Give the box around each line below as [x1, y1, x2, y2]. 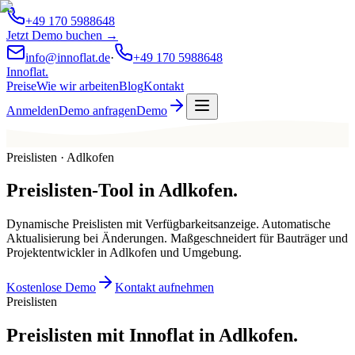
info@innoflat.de [25, 51, 110, 64]
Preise [6, 79, 36, 93]
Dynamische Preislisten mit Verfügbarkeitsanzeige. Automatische [6, 217, 330, 231]
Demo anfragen [59, 104, 136, 117]
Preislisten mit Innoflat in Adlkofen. [6, 325, 298, 346]
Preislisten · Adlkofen [6, 150, 114, 164]
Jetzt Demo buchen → [6, 29, 118, 42]
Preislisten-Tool [6, 180, 134, 201]
